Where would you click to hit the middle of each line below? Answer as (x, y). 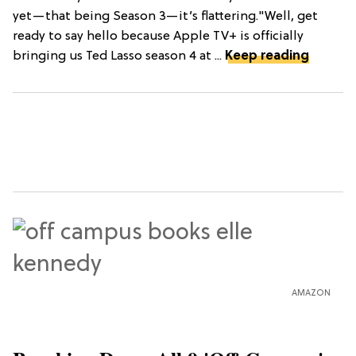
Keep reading (267, 56)
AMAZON (311, 293)
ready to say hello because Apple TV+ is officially (158, 36)
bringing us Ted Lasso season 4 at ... (119, 56)
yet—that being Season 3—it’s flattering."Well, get (165, 16)
